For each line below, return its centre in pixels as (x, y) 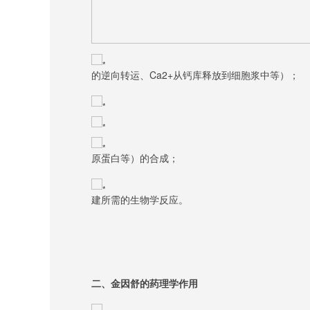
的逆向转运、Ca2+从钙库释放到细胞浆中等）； (195, 75)
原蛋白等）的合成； (135, 158)
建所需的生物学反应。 (140, 200)
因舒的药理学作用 (159, 283)
